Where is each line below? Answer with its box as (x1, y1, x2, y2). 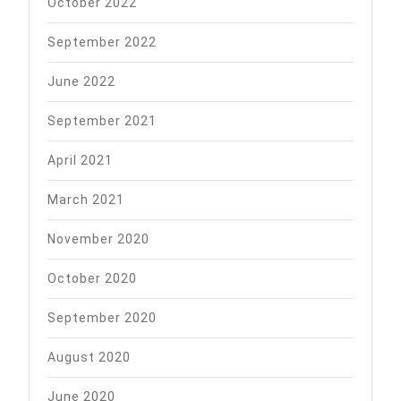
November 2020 (47, 231, 149, 246)
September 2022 (47, 34, 157, 49)
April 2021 (47, 152, 113, 167)
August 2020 (47, 349, 131, 364)
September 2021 (47, 113, 157, 128)
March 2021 (47, 192, 124, 207)
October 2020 (47, 270, 137, 286)
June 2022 (47, 73, 115, 89)
